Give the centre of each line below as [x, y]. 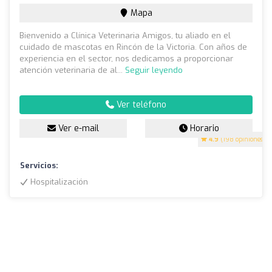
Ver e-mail [77, 129]
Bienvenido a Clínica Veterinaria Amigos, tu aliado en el [125, 36]
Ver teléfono [140, 105]
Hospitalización [58, 182]
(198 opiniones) [242, 140]
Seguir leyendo [154, 70]
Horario [203, 129]
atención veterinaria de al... [72, 70]
